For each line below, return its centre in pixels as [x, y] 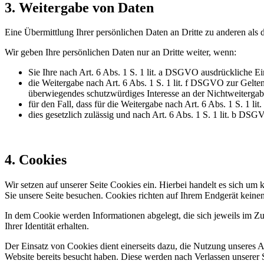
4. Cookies [36, 160]
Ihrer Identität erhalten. [47, 226]
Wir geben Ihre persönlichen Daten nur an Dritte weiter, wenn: [121, 52]
